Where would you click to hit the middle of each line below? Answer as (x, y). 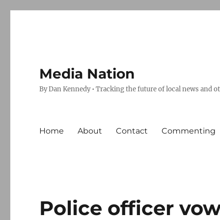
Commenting (189, 131)
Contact (132, 131)
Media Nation (87, 74)
